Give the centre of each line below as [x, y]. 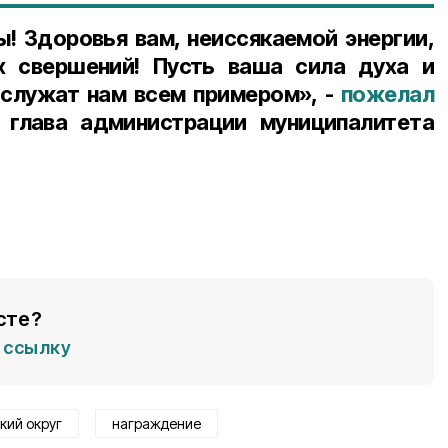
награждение [156, 424]
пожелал [387, 94]
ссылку [37, 348]
